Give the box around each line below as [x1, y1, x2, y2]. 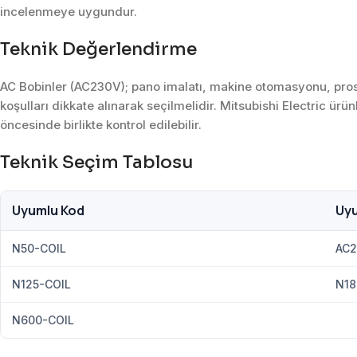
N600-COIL [12, 312, 74, 327]
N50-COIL [12, 241, 66, 255]
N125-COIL [12, 277, 71, 291]
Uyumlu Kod [12, 201, 84, 219]
